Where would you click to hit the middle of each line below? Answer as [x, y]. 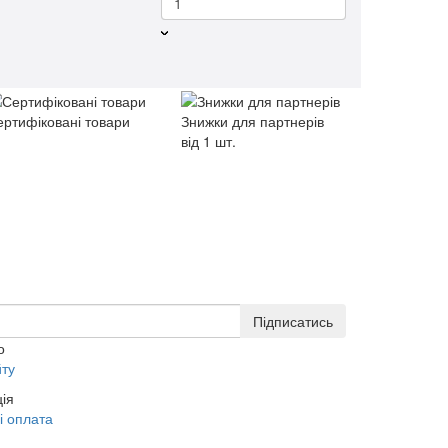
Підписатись [293, 321]
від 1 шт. [208, 140]
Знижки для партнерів [252, 120]
